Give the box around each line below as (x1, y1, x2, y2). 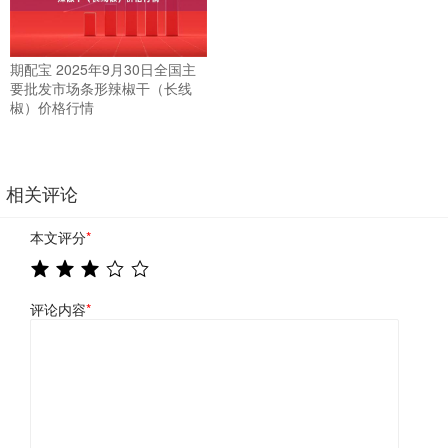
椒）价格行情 (10, 96, 94, 117)
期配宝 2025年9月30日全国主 (10, 58, 196, 79)
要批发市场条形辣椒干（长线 (10, 77, 192, 98)
